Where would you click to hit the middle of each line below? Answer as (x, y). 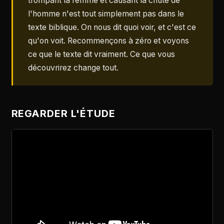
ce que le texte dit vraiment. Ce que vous (101, 54)
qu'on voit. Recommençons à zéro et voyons (108, 40)
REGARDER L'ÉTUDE (63, 114)
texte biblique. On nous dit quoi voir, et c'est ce (112, 27)
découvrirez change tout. (73, 67)
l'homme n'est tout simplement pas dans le (106, 13)
